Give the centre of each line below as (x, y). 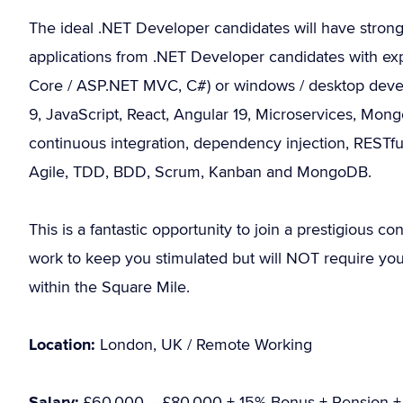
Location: (62, 345)
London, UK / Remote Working (204, 344)
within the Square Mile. (109, 287)
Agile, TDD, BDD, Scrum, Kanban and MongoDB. (200, 171)
